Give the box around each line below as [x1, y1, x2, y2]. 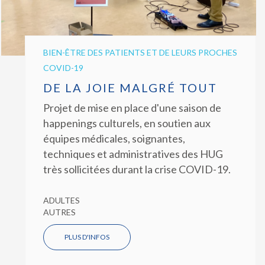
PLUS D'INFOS [64, 232, 109, 241]
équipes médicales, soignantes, [43, 131, 185, 145]
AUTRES [43, 206, 76, 217]
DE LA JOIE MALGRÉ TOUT [43, 80, 217, 95]
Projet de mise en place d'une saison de [43, 101, 221, 114]
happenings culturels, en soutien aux [43, 116, 211, 130]
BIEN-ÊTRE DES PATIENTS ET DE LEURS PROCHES [43, 47, 237, 57]
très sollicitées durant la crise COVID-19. [43, 162, 232, 176]
